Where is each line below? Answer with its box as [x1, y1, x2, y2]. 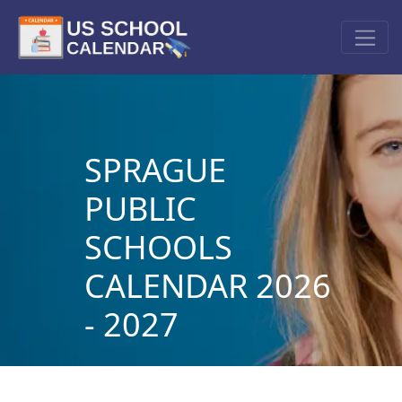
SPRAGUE [83, 147, 226, 192]
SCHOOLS [83, 224, 232, 269]
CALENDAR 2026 [83, 263, 331, 308]
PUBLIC [83, 186, 197, 231]
